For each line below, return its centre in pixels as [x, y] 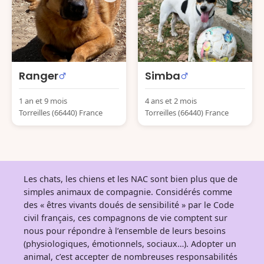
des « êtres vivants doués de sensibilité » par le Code [129, 205]
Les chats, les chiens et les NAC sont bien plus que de [131, 179]
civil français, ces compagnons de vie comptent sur [126, 218]
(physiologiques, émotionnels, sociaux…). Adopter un [130, 244]
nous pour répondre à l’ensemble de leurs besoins [125, 231]
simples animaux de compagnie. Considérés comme [128, 192]
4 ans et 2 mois [171, 101]
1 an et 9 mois [43, 101]
